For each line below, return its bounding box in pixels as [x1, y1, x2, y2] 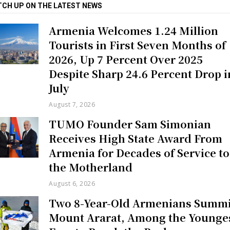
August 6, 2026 [49, 179, 95, 188]
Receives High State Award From [49, 130, 223, 146]
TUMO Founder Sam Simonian [49, 116, 212, 131]
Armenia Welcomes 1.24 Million [49, 23, 219, 38]
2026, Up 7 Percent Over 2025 [49, 51, 203, 67]
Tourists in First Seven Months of [49, 37, 226, 52]
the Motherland [49, 159, 133, 175]
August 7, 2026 [49, 100, 95, 109]
